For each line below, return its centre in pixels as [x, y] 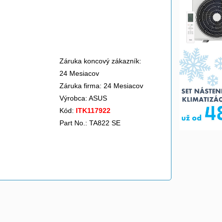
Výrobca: [74, 98]
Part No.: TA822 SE [90, 123]
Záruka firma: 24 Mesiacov [101, 86]
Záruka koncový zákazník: [100, 61]
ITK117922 [93, 111]
